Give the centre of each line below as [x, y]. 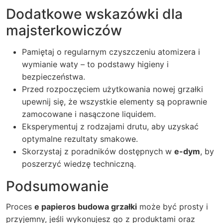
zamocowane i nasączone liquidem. [89, 114]
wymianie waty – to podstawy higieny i [95, 64]
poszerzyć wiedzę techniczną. [79, 164]
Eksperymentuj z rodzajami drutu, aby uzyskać [110, 126]
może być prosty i [172, 207]
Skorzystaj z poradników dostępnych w [98, 151]
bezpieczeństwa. [54, 77]
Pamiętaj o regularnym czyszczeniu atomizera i [111, 52]
